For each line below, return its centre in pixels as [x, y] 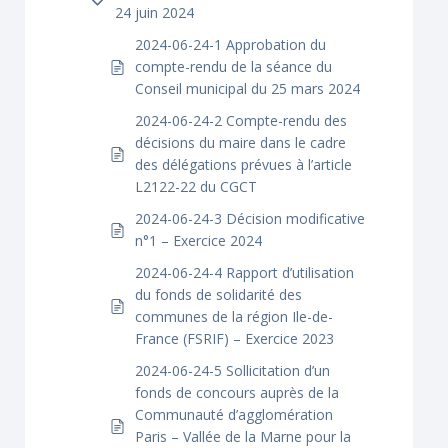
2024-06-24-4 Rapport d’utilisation [244, 272]
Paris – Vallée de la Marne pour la [243, 436]
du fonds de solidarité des [218, 294]
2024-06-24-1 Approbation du [230, 44]
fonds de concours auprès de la [237, 392]
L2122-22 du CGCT [196, 186]
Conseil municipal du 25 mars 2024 [247, 88]
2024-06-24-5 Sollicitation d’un [232, 370]
